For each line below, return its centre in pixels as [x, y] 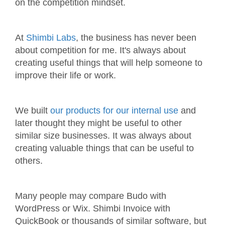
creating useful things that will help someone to [109, 63]
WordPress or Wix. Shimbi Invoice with [93, 209]
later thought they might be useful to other [98, 123]
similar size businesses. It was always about [103, 136]
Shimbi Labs [51, 38]
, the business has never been [136, 38]
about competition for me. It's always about [100, 50]
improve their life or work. [67, 76]
